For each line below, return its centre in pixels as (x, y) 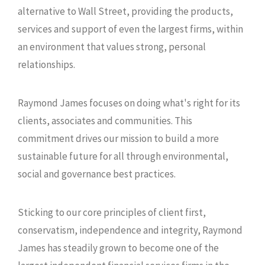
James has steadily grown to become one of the (118, 248)
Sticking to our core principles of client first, (112, 212)
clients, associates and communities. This (105, 121)
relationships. (46, 64)
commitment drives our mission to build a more (118, 138)
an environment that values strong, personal (112, 47)
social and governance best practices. (97, 174)
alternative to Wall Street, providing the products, (125, 11)
